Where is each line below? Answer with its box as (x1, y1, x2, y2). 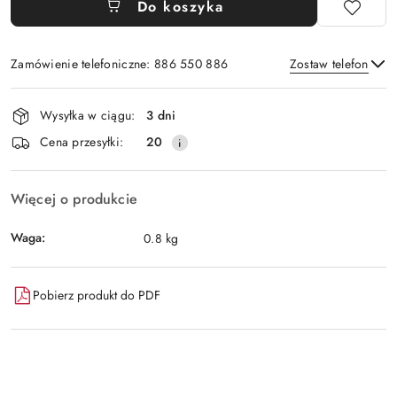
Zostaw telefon (289, 54, 369, 73)
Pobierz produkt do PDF (33, 286, 160, 305)
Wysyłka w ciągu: (40, 106, 136, 125)
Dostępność (10, 83, 115, 114)
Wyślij (175, 132, 222, 153)
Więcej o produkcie (11, 188, 137, 209)
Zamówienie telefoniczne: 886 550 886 (11, 54, 229, 73)
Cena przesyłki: (40, 133, 124, 152)
